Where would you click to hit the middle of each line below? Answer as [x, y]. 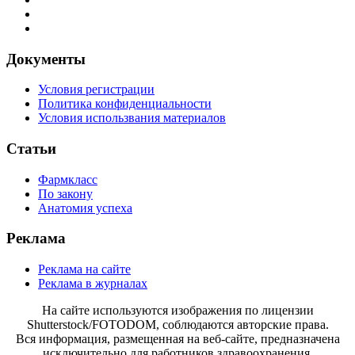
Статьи [31, 148]
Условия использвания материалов [132, 118]
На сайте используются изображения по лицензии [177, 311]
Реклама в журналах [93, 284]
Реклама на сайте [84, 269]
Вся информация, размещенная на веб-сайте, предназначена [177, 339]
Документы [46, 59]
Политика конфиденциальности [125, 104]
